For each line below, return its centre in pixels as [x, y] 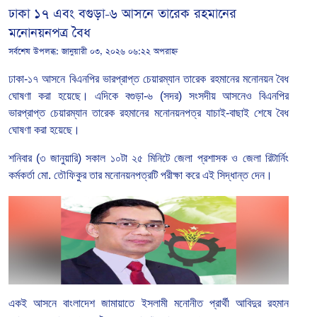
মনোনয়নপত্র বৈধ [50, 33]
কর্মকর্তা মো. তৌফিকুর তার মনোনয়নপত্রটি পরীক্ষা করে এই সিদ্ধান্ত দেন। [140, 175]
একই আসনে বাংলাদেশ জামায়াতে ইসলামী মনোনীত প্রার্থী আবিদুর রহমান [149, 303]
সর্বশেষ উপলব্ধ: [35, 52]
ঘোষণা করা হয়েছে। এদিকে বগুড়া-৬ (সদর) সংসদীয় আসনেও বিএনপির [149, 96]
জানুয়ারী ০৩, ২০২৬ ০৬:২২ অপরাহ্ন [120, 52]
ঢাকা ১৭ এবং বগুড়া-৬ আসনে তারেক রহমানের [122, 14]
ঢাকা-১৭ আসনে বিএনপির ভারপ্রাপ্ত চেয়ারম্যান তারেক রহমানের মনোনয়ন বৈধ [149, 79]
